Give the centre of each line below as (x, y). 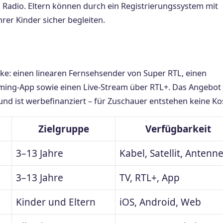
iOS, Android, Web (160, 202)
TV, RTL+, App (150, 178)
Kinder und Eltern (56, 202)
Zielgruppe (63, 129)
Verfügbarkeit (178, 129)
